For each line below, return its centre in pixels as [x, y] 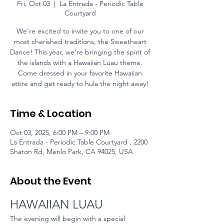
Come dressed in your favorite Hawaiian [80, 73]
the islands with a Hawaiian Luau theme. [80, 62]
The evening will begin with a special [68, 218]
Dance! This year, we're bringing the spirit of [80, 52]
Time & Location [51, 113]
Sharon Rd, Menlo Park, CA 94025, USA [71, 151]
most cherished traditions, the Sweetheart [80, 41]
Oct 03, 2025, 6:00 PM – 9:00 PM [60, 132]
